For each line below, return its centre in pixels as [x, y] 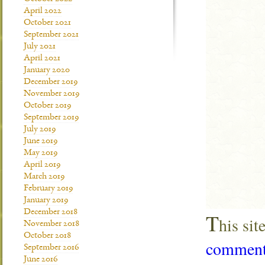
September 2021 [51, 35]
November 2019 [51, 94]
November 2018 [51, 224]
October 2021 [47, 23]
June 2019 [41, 141]
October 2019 [47, 106]
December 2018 [51, 212]
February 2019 [48, 189]
